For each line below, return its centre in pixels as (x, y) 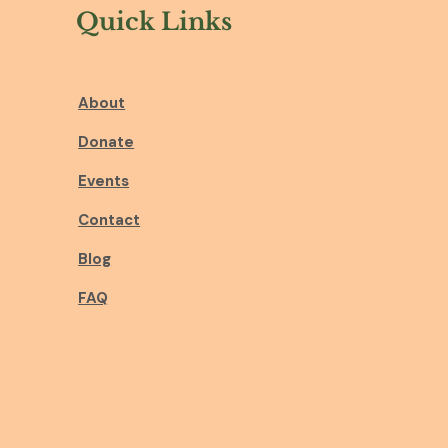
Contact (109, 220)
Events (104, 181)
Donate (106, 142)
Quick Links (154, 21)
